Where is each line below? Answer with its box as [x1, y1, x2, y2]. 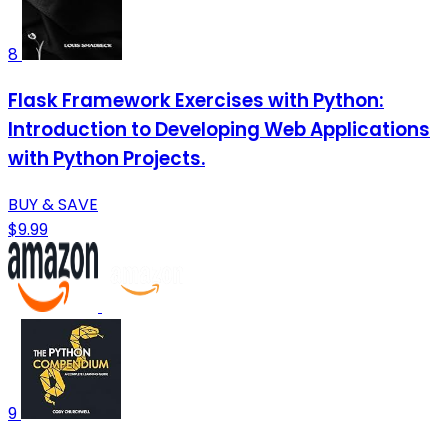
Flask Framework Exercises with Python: [8, 87, 384, 115]
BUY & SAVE [8, 192, 98, 216]
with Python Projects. [8, 145, 205, 173]
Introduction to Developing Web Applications [8, 116, 430, 144]
